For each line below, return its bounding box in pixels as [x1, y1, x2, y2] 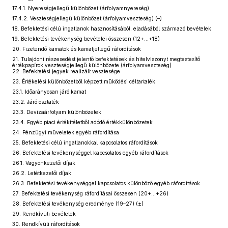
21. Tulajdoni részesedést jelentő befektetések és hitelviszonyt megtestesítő [12, 56, 200, 62]
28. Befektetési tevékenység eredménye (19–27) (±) [12, 201, 144, 207]
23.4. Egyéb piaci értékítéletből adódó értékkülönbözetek [12, 119, 153, 125]
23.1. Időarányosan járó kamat [12, 89, 86, 95]
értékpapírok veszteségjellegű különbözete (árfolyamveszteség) [12, 62, 172, 68]
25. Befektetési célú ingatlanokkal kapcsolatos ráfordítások [12, 139, 158, 146]
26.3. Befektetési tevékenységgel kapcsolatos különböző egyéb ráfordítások [12, 180, 200, 186]
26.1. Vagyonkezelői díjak [12, 160, 75, 166]
